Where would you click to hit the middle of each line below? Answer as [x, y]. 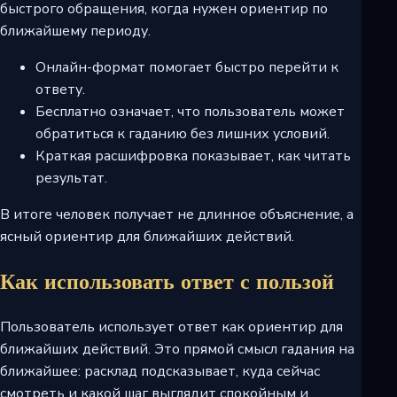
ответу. [60, 90]
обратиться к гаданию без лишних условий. [183, 134]
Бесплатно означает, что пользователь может [190, 112]
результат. [71, 179]
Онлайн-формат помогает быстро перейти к [187, 68]
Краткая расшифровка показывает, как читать [193, 156]
